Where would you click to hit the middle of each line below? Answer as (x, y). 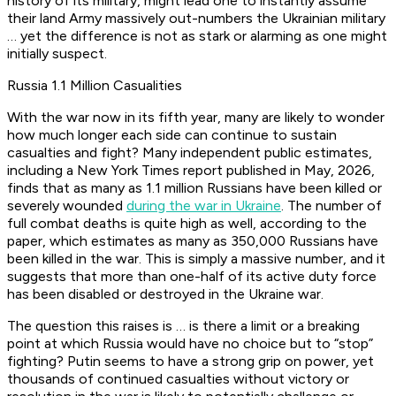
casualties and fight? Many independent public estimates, (190, 153)
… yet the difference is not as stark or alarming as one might (197, 36)
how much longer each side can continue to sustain (172, 135)
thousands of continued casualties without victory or (178, 379)
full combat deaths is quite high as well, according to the (187, 224)
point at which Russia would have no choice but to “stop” (190, 344)
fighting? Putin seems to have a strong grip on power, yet (190, 362)
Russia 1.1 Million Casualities (95, 86)
